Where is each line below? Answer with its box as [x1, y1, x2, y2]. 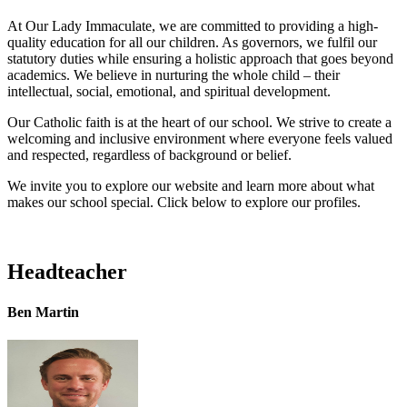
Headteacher [7, 260, 127, 284]
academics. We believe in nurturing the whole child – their [7, 67, 340, 84]
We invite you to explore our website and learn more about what [7, 178, 374, 194]
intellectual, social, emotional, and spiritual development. [7, 84, 331, 100]
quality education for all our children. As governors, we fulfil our [7, 35, 377, 51]
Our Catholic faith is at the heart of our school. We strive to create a [7, 114, 392, 131]
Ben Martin [7, 303, 83, 320]
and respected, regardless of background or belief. [7, 147, 292, 164]
